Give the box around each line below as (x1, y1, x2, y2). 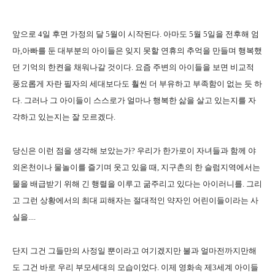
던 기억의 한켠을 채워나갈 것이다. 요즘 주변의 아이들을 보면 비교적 (12, 63, 254, 72)
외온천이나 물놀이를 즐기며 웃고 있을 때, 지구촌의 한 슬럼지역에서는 (12, 163, 260, 172)
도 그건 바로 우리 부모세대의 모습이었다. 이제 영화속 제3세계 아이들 (12, 263, 258, 272)
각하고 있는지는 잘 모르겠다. (12, 112, 115, 122)
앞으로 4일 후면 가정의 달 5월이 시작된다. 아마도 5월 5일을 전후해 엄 (12, 29, 259, 39)
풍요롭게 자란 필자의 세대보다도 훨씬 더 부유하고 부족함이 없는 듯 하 (12, 79, 262, 88)
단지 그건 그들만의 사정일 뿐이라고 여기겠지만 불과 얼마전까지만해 (12, 246, 257, 255)
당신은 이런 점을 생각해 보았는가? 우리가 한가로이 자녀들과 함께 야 (12, 146, 256, 155)
